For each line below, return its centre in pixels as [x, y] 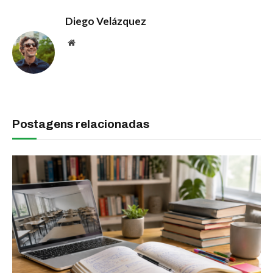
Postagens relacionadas [81, 124]
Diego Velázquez [106, 21]
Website [88, 42]
